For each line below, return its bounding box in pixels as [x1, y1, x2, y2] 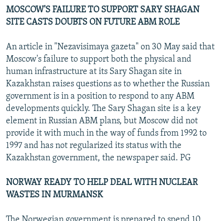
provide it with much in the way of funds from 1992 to [6, 128, 207, 138]
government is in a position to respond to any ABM [6, 91, 194, 101]
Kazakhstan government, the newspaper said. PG [6, 153, 191, 163]
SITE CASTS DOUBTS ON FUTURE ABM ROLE [6, 17, 180, 27]
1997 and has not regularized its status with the [6, 141, 182, 150]
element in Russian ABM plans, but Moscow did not [6, 116, 198, 126]
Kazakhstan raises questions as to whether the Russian [6, 79, 210, 89]
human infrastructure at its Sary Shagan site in [6, 67, 182, 76]
